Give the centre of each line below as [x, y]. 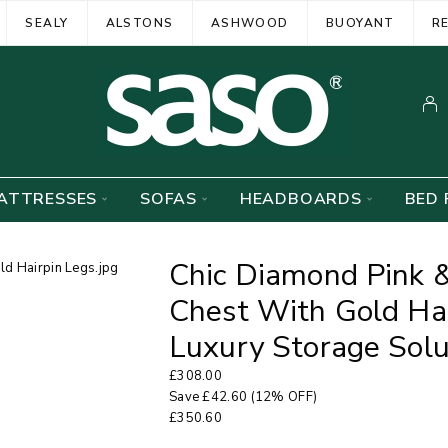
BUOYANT [360, 22]
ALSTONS [139, 22]
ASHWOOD [249, 22]
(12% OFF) [282, 397]
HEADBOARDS [300, 199]
